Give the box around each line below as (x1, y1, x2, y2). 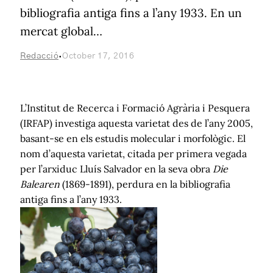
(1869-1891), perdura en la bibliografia (60, 177, 230, 190)
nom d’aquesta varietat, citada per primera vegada (20, 147, 247, 160)
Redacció (20, 51, 58, 60)
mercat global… (20, 23, 102, 38)
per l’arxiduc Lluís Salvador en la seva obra (20, 162, 213, 175)
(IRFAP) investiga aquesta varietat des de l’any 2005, (20, 116, 253, 129)
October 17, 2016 (62, 51, 134, 60)
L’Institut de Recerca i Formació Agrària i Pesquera (20, 101, 250, 114)
